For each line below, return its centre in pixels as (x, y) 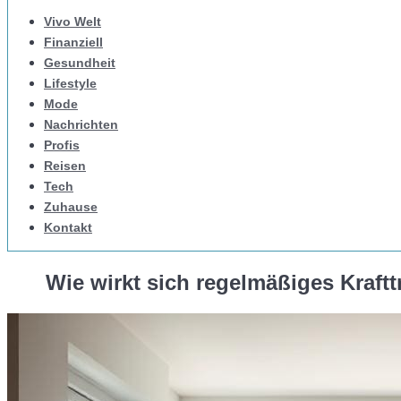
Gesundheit (80, 63)
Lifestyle (70, 83)
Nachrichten (81, 124)
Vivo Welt (73, 21)
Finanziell (73, 42)
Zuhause (71, 207)
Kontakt (68, 227)
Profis (62, 145)
